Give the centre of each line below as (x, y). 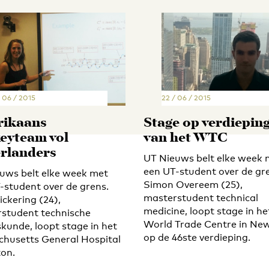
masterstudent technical (201, 198)
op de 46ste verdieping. (197, 237)
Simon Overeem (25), (193, 184)
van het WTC (186, 138)
